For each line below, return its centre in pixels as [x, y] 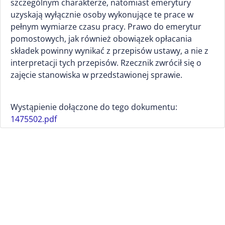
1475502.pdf [34, 119]
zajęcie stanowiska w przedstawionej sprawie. [96, 75]
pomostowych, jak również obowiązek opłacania [101, 39]
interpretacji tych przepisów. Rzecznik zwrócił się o [106, 63]
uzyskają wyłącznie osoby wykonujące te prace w [102, 15]
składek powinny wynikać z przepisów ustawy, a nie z [109, 51]
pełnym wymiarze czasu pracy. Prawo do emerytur [106, 27]
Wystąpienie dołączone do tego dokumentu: [94, 107]
